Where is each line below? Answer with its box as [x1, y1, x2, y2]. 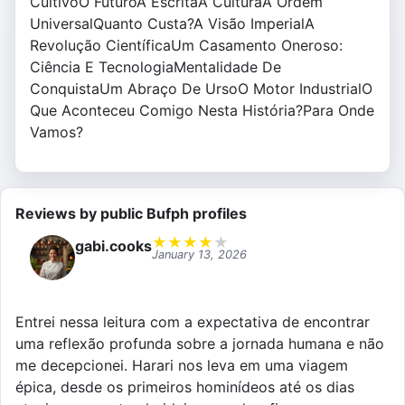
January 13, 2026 [152, 248, 247, 262]
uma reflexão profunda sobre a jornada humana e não [15, 334, 384, 353]
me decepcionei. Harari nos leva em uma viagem [15, 356, 348, 375]
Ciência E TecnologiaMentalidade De [30, 58, 281, 77]
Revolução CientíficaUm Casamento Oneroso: [30, 36, 343, 55]
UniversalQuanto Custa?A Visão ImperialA [30, 14, 315, 33]
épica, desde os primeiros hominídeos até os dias [15, 378, 354, 397]
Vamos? [30, 123, 83, 142]
